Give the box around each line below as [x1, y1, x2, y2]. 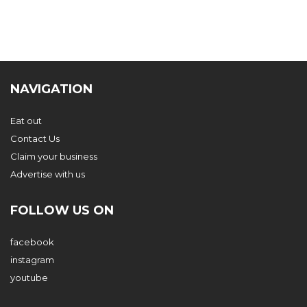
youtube [10, 271, 48, 283]
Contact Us [10, 132, 60, 144]
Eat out [10, 114, 42, 126]
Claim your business [10, 150, 97, 162]
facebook [10, 236, 54, 247]
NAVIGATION [10, 81, 93, 97]
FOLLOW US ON [10, 202, 114, 218]
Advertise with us [10, 168, 85, 180]
